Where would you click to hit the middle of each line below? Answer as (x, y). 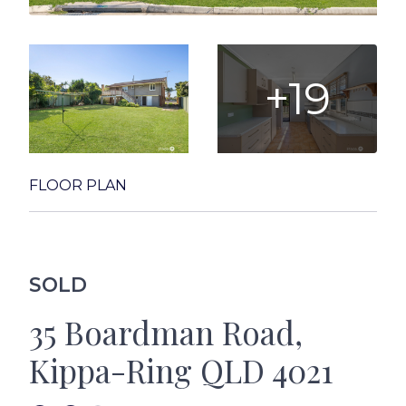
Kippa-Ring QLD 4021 (181, 370)
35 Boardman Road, (166, 332)
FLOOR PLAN (78, 185)
